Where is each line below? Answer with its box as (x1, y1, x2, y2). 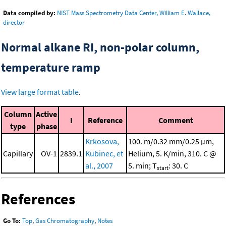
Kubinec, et (85, 148, 123, 159)
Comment (158, 115, 193, 126)
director (3, 18, 25, 27)
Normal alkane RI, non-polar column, (1, 39, 199, 55)
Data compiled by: (3, 9, 55, 18)
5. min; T (128, 160, 157, 171)
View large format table (1, 87, 79, 97)
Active (36, 109, 57, 120)
